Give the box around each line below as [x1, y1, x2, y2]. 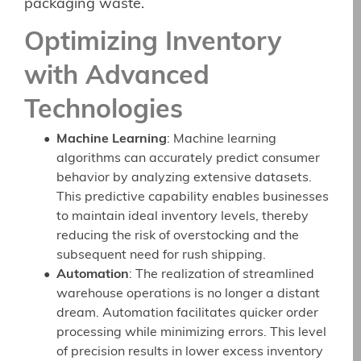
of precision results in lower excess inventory [56, 346, 323, 359]
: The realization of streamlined [129, 268, 314, 282]
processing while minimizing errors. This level [56, 326, 326, 340]
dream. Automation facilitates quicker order [56, 307, 318, 321]
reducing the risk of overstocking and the [56, 230, 299, 243]
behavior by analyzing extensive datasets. [56, 172, 312, 185]
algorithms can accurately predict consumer [56, 152, 320, 166]
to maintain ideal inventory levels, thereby [56, 210, 309, 224]
